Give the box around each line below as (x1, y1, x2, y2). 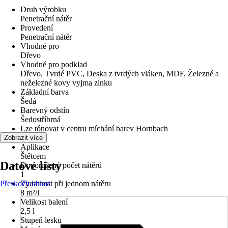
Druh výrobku (20, 5, 66, 14)
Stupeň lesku (20, 216, 62, 224)
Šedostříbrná (20, 115, 61, 124)
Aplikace (20, 142, 49, 151)
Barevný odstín (20, 106, 69, 115)
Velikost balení (20, 197, 68, 206)
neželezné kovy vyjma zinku (20, 78, 112, 87)
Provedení (20, 23, 53, 32)
